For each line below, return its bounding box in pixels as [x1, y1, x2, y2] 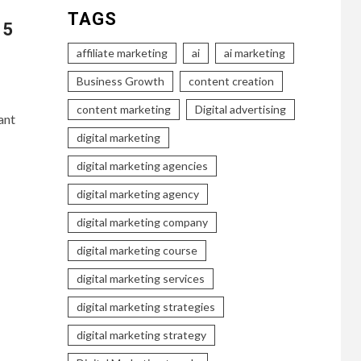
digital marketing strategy [76, 327, 206, 342]
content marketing [76, 102, 171, 116]
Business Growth [76, 73, 164, 88]
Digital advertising [194, 102, 286, 116]
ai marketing [223, 45, 285, 60]
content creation [188, 73, 274, 88]
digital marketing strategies [76, 299, 215, 313]
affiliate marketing [76, 45, 168, 60]
